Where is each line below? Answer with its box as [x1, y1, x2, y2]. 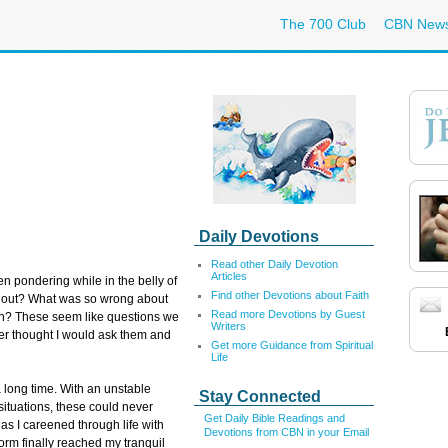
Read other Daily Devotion [211, 258, 338, 270]
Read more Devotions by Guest [211, 308, 365, 320]
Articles [211, 270, 247, 282]
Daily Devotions [199, 228, 319, 245]
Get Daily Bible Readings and [204, 412, 345, 424]
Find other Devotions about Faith [211, 289, 369, 301]
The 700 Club [280, 16, 366, 32]
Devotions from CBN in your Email [204, 426, 369, 438]
